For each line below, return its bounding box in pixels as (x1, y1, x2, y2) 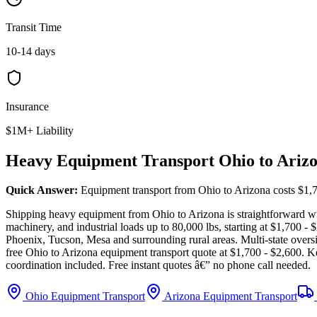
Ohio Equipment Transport (23, 290, 145, 303)
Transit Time (6, 21, 62, 33)
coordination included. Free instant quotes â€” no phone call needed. (6, 259, 311, 272)
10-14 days (6, 45, 55, 57)
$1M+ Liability (6, 124, 74, 137)
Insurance (6, 100, 49, 113)
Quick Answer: (6, 184, 78, 197)
